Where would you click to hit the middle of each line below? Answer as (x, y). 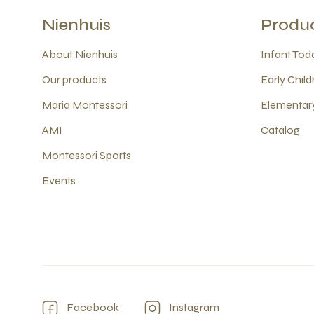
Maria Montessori (85, 105)
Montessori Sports (87, 155)
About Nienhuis (80, 54)
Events (59, 180)
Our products (74, 80)
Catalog (280, 130)
